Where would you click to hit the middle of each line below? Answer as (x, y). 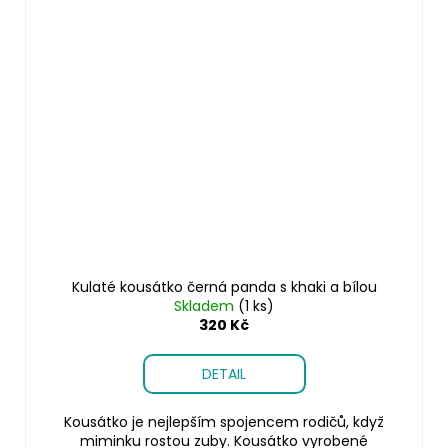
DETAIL (224, 373)
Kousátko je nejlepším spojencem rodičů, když (224, 421)
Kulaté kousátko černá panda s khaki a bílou (224, 286)
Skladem (206, 305)
